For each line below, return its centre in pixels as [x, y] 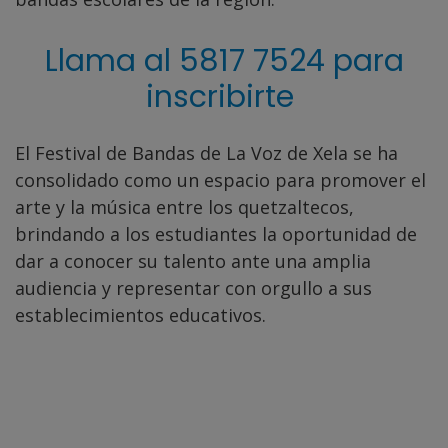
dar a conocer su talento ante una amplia [193, 260]
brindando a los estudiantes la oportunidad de [216, 233]
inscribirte [224, 96]
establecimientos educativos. [140, 314]
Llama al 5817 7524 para [224, 60]
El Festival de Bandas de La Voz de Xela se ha [206, 152]
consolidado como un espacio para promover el [220, 179]
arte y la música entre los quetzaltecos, [184, 206]
